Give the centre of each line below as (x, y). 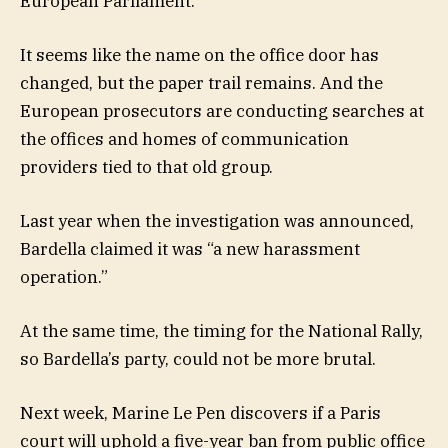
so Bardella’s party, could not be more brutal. (198, 359)
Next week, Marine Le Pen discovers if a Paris (200, 413)
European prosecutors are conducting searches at (222, 110)
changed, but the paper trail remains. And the (201, 82)
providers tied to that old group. (146, 166)
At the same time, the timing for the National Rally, (221, 331)
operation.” (64, 276)
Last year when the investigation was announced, (217, 220)
